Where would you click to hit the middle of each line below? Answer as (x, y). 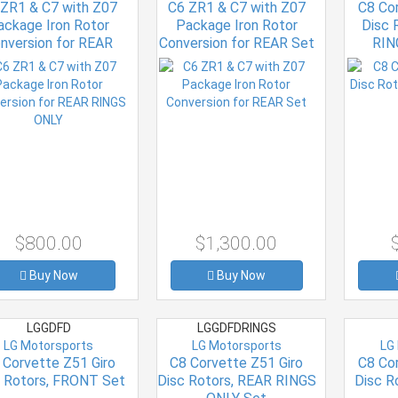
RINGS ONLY (48, 60)
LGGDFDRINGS (236, 327)
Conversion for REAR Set (236, 43)
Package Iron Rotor (236, 25)
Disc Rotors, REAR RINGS (236, 380)
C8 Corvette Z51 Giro (237, 362)
